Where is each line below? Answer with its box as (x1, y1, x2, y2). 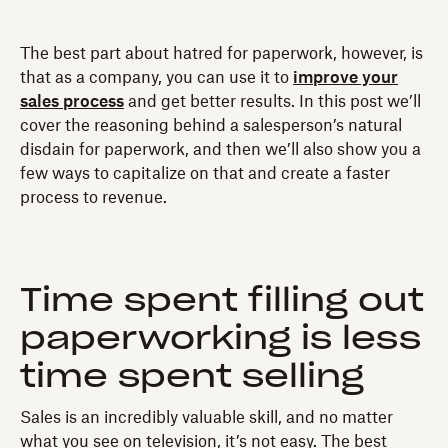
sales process (20, 93, 124, 110)
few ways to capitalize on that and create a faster (20, 165, 390, 182)
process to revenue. (20, 189, 167, 206)
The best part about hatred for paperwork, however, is (20, 45, 423, 62)
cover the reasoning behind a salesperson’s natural (20, 117, 402, 134)
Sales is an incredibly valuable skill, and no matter (20, 409, 393, 426)
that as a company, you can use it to (20, 69, 293, 86)
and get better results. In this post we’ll (124, 93, 421, 110)
